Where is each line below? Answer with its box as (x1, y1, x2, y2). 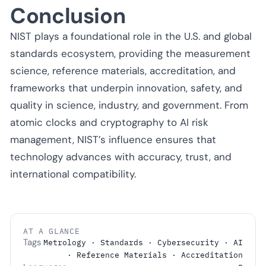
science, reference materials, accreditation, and (10, 64, 236, 77)
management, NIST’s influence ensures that (10, 132, 216, 146)
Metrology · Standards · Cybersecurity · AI (43, 237, 243, 248)
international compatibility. (10, 167, 136, 180)
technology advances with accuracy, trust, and (10, 150, 232, 163)
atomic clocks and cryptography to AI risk (10, 115, 208, 129)
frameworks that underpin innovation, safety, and (10, 81, 242, 94)
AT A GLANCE (23, 226, 80, 236)
